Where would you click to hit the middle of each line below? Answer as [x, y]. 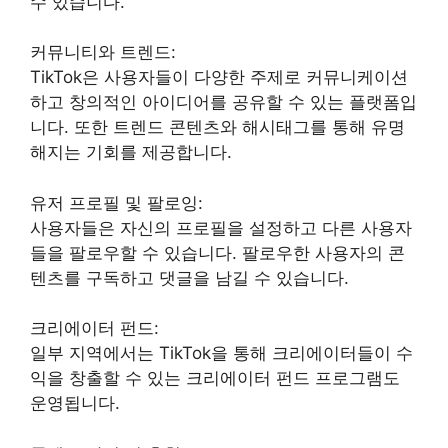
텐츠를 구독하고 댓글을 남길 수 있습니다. [189, 277]
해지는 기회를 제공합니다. [131, 152]
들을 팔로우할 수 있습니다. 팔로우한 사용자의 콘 [217, 252]
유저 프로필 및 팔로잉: [116, 202]
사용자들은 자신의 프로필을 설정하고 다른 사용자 [221, 227]
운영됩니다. [75, 403]
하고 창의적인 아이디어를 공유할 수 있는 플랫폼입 [223, 102]
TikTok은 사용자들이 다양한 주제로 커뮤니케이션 [219, 77]
